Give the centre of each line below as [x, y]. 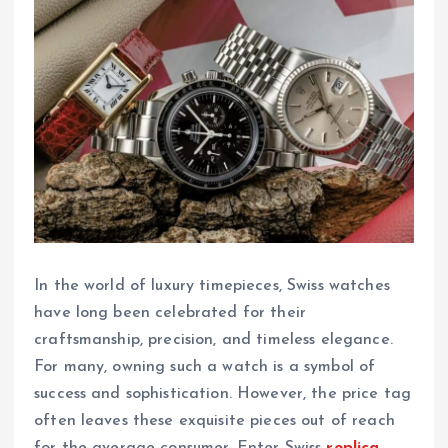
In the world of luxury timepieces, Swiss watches [212, 285]
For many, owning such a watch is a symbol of [205, 366]
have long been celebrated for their [170, 312]
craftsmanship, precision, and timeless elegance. [213, 339]
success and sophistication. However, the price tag [223, 393]
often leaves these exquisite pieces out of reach [214, 420]
